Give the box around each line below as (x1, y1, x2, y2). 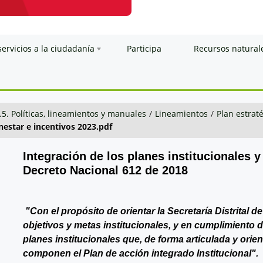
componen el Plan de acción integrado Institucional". (22, 248, 258, 258)
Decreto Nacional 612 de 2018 (22, 163, 188, 177)
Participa (127, 42, 161, 54)
